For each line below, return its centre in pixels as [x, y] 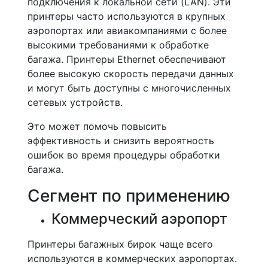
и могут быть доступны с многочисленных [129, 88]
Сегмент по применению [129, 196]
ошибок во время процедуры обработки [124, 155]
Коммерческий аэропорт [139, 219]
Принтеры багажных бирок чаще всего [120, 244]
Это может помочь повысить [97, 126]
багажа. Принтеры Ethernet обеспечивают [127, 59]
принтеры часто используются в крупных [127, 16]
